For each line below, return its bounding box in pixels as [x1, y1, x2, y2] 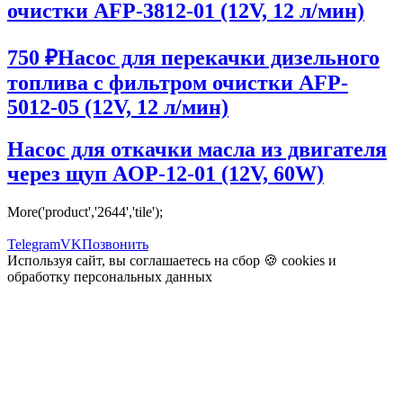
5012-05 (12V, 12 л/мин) [7, 94, 228, 119]
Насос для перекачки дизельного [58, 45, 380, 69]
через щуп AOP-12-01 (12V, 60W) [7, 161, 324, 185]
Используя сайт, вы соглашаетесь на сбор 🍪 [7, 252, 282, 268]
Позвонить [82, 236, 148, 252]
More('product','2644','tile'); [7, 203, 163, 219]
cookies [282, 252, 325, 268]
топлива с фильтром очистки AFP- [7, 70, 348, 94]
